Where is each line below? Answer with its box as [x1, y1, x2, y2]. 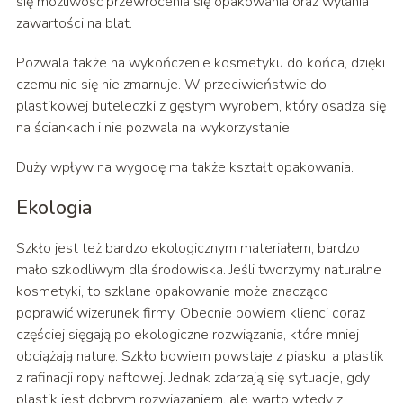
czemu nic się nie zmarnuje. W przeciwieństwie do [15, 75, 327, 95]
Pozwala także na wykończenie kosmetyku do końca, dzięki [15, 53, 385, 74]
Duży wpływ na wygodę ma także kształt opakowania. [15, 157, 354, 178]
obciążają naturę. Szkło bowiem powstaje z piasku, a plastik [15, 346, 384, 367]
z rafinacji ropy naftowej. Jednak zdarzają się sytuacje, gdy [15, 368, 370, 389]
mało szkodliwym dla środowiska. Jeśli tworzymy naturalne [15, 260, 381, 281]
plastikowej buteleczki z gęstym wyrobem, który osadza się [15, 96, 386, 117]
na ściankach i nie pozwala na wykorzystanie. [15, 118, 292, 139]
